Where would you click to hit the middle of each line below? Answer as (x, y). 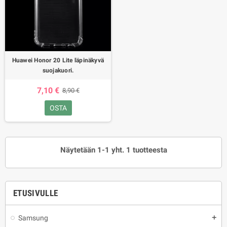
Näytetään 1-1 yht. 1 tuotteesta (113, 150)
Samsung (33, 218)
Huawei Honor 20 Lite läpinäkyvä (58, 60)
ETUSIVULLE (36, 193)
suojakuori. (58, 70)
